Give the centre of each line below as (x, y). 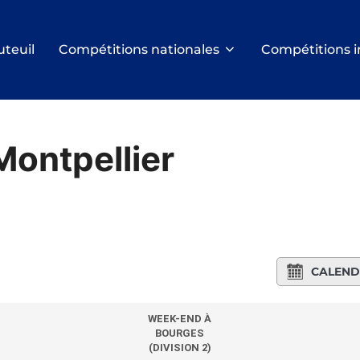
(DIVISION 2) (180, 348)
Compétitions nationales (139, 50)
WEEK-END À (180, 319)
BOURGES (180, 333)
